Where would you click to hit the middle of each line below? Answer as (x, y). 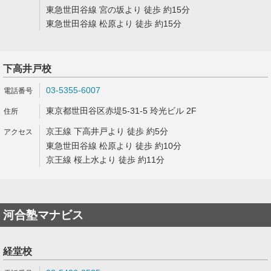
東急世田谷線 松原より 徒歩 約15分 (114, 24)
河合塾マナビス (43, 215)
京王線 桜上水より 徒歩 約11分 (105, 160)
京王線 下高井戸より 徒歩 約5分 (107, 131)
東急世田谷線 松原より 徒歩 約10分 (114, 146)
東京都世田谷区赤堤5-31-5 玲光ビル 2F (121, 111)
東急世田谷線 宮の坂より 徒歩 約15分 (118, 10)
